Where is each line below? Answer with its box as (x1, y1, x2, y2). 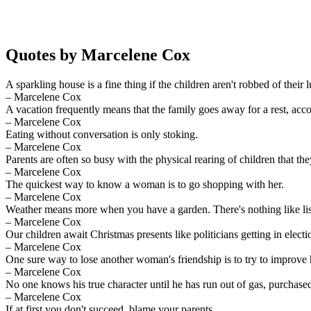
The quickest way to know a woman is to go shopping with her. (6, 178, 284, 190)
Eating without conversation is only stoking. (6, 128, 198, 140)
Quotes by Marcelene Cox (6, 45, 190, 64)
